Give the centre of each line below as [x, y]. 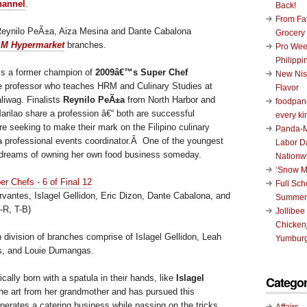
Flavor [287, 87]
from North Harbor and [170, 99]
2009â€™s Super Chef [142, 72]
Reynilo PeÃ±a [94, 99]
